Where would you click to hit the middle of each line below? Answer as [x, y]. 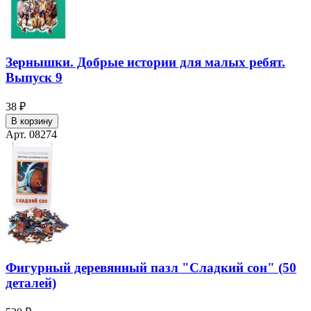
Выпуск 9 [34, 77]
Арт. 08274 [31, 134]
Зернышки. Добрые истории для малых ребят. [145, 62]
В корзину [32, 121]
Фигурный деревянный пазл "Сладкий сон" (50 [151, 268]
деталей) [31, 283]
